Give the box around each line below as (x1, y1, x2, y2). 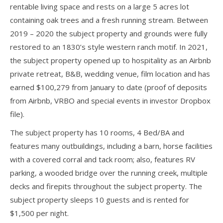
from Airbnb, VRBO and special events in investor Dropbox (10, 95, 211, 106)
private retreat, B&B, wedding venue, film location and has (10, 68, 210, 79)
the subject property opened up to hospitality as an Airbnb (10, 55, 211, 65)
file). (10, 109, 24, 119)
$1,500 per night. (10, 208, 69, 218)
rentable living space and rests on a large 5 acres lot (10, 1, 189, 11)
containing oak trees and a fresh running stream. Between (10, 14, 208, 25)
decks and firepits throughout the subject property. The (10, 181, 202, 191)
